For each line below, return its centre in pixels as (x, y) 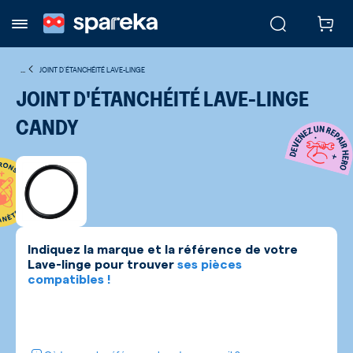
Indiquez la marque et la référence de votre (163, 250)
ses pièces (210, 265)
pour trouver (134, 265)
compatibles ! (69, 280)
